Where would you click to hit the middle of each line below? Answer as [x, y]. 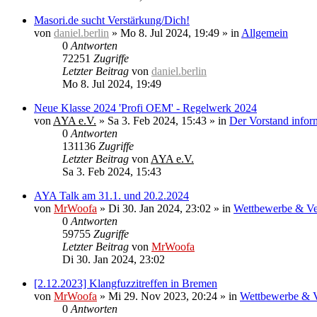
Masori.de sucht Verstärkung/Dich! [112, 20]
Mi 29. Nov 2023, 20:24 [163, 296]
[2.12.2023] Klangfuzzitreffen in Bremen [126, 283]
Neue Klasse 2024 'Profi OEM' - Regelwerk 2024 [145, 108]
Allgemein [265, 33]
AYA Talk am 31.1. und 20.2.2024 [111, 196]
